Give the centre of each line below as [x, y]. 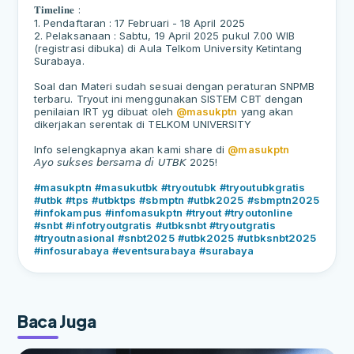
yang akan [265, 111]
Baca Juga [57, 321]
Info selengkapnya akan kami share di [131, 149]
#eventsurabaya [154, 250]
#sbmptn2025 [283, 200]
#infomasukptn [143, 212]
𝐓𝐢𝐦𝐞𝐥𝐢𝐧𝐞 [55, 9]
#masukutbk [126, 187]
